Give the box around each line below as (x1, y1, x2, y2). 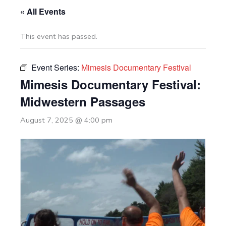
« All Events (20, 5, 66, 17)
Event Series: (31, 61, 81, 73)
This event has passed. (20, 31, 97, 41)
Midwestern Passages (20, 92, 145, 110)
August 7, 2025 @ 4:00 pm (20, 115, 112, 125)
